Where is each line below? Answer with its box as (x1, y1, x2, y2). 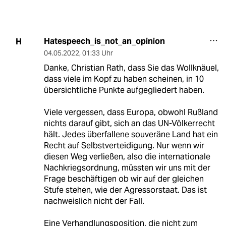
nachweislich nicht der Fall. (43, 196, 144, 207)
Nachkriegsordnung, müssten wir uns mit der (43, 162, 210, 174)
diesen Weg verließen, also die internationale (43, 151, 210, 162)
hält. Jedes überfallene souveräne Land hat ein (43, 129, 218, 140)
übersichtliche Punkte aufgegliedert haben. (43, 85, 204, 96)
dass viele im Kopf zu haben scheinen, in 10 (43, 74, 204, 85)
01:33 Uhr (82, 48, 113, 58)
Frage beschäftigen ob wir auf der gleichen (43, 174, 204, 185)
